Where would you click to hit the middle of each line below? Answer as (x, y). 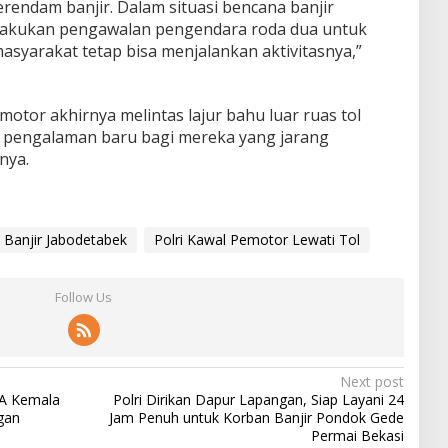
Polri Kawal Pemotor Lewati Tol (256, 240)
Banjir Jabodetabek (65, 240)
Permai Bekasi (357, 436)
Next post (371, 382)
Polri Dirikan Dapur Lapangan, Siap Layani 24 (258, 400)
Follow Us (84, 297)
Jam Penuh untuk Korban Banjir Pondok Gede (256, 418)
